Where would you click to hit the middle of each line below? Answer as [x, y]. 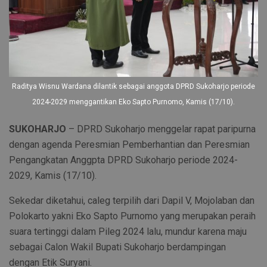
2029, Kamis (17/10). [53, 176]
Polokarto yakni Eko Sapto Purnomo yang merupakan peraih [132, 216]
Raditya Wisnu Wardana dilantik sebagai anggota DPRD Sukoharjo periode [133, 87]
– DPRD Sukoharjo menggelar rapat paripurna [161, 129]
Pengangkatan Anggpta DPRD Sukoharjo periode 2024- [123, 160]
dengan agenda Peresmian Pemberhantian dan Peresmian [129, 145]
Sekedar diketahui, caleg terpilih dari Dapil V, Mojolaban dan [132, 201]
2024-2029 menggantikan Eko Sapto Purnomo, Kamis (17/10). [133, 102]
